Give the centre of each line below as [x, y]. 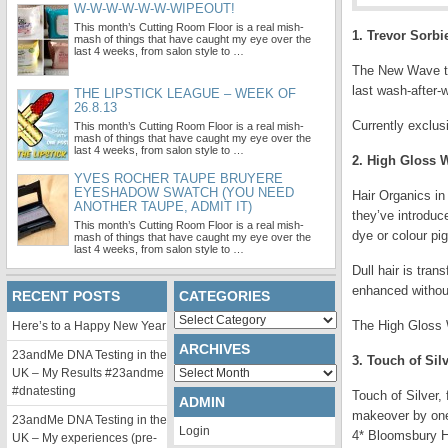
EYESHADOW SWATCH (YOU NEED [184, 192]
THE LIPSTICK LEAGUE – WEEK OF [185, 93]
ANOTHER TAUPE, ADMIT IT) [163, 206]
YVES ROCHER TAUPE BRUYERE [178, 178]
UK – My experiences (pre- [84, 438]
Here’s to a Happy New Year [89, 326]
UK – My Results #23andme [88, 373]
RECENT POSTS [66, 296]
